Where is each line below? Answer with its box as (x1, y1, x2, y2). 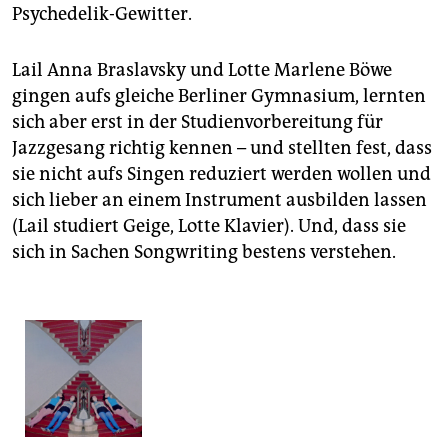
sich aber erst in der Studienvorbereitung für (12, 111, 383, 134)
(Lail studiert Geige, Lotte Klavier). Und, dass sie (12, 215, 406, 238)
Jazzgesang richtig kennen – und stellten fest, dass (12, 137, 432, 160)
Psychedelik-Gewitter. (12, 3, 192, 26)
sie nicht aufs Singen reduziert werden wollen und (12, 163, 431, 186)
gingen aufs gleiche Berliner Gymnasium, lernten (12, 85, 426, 108)
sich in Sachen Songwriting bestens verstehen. (12, 241, 396, 264)
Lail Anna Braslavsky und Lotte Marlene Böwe (12, 59, 392, 82)
